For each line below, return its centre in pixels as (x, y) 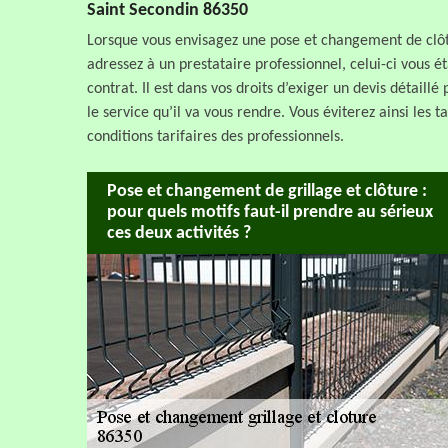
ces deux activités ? (179, 234)
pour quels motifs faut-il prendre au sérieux (270, 213)
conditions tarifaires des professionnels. (215, 136)
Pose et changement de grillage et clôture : (267, 192)
